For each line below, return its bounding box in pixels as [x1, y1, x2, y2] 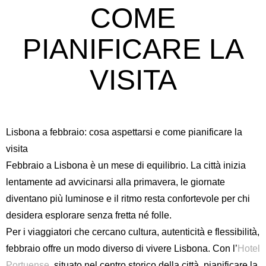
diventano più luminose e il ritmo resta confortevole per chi [6, 194, 250, 204]
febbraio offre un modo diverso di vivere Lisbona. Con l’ [6, 243, 237, 254]
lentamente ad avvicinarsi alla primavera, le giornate [6, 177, 225, 187]
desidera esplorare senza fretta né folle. [6, 210, 172, 220]
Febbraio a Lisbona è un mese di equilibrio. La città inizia [6, 160, 246, 170]
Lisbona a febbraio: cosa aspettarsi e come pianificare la [6, 127, 242, 137]
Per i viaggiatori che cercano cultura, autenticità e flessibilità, [6, 227, 259, 237]
